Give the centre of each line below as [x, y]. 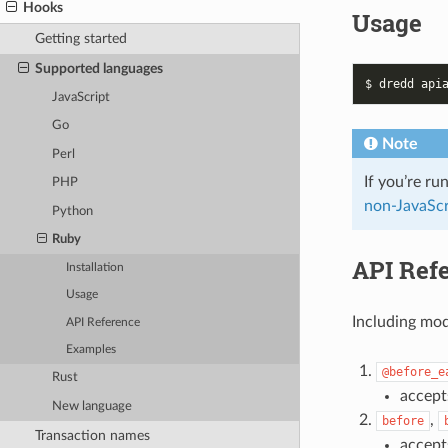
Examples [91, 350]
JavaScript [81, 97]
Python [73, 211]
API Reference [103, 322]
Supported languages [98, 68]
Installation [95, 267]
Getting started [80, 38]
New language [92, 406]
